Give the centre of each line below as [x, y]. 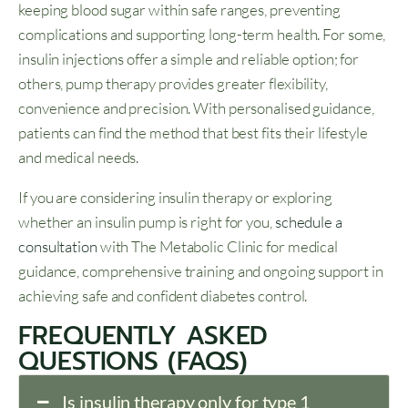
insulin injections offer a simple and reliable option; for [189, 59]
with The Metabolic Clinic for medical [218, 247]
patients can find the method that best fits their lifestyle [194, 133]
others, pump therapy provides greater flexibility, [173, 84]
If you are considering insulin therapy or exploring [175, 198]
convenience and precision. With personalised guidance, [196, 108]
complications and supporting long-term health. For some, [202, 35]
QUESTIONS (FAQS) [138, 362]
